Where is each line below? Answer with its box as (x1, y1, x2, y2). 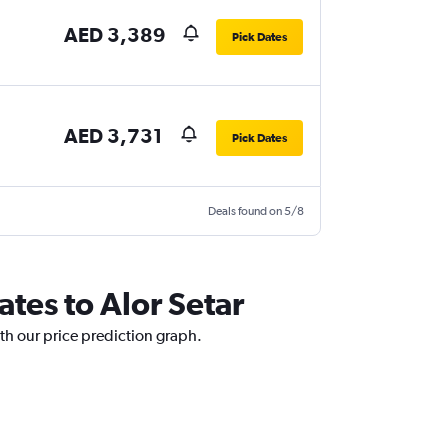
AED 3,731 (64, 124, 163, 148)
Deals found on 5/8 (207, 204, 304, 219)
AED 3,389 (64, 23, 167, 47)
